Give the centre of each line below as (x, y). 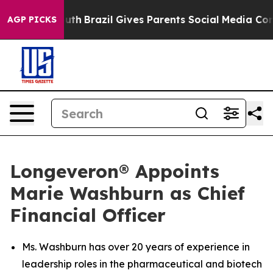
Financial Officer (88, 215)
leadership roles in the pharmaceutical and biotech (142, 264)
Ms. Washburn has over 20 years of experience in (136, 247)
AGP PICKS (32, 19)
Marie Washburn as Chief (127, 193)
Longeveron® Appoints (115, 171)
